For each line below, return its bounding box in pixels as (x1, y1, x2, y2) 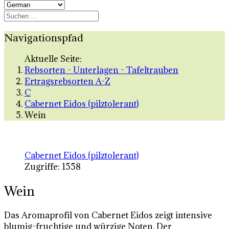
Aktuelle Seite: (25, 53, 86, 65)
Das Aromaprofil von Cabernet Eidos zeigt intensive (4, 210, 212, 221)
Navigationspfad (4, 31, 83, 44)
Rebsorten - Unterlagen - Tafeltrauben (25, 64, 178, 76)
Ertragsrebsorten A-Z (25, 76, 110, 87)
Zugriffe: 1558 (25, 161, 81, 173)
